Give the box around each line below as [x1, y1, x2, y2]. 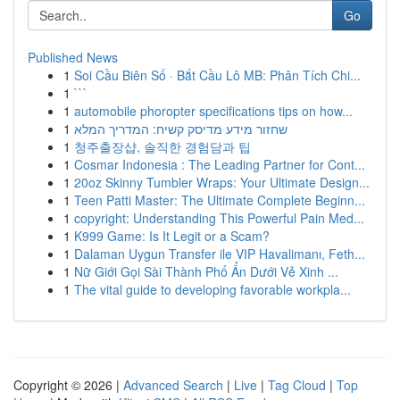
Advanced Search [123, 376, 223, 394]
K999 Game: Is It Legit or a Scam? [74, 227, 270, 245]
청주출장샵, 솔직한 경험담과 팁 [74, 137, 251, 155]
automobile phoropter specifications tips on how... [74, 102, 353, 120]
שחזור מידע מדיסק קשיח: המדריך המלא [74, 120, 287, 137]
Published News [28, 48, 118, 66]
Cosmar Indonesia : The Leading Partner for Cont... [74, 155, 365, 173]
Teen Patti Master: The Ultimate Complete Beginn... [74, 191, 365, 209]
